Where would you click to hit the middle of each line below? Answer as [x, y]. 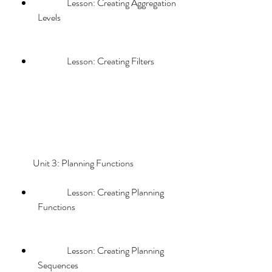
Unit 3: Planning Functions [95, 163]
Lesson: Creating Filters [110, 61]
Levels [49, 17]
